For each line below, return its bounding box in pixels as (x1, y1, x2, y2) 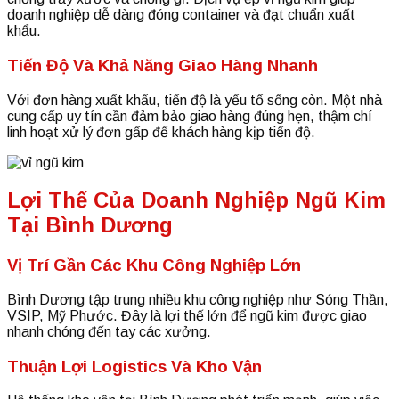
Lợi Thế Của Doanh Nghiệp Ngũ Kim (7, 188, 386, 213)
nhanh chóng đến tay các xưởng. (7, 324, 211, 340)
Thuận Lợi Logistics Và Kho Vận (7, 356, 262, 376)
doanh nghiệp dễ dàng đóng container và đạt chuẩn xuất (7, 7, 355, 23)
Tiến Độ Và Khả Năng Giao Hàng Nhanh (7, 55, 318, 75)
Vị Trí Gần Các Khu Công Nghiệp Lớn (7, 256, 301, 275)
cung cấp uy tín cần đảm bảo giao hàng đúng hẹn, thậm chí (7, 108, 372, 124)
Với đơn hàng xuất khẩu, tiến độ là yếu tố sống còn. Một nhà (7, 92, 382, 108)
